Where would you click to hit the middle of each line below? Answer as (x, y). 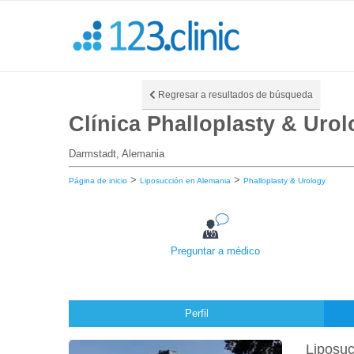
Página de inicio (98, 180)
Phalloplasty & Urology (284, 180)
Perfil (196, 313)
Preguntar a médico (215, 250)
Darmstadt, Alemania (117, 153)
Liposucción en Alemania (185, 180)
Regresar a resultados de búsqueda (234, 94)
